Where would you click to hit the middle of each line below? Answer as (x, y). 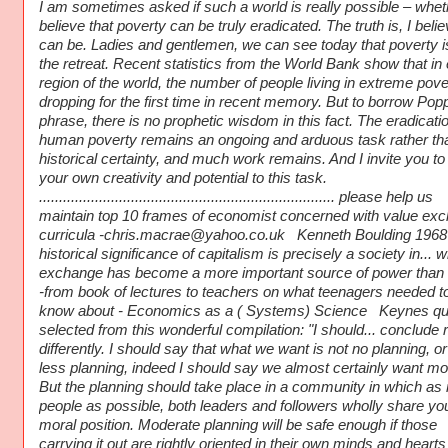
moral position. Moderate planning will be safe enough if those (237, 425)
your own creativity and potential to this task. (182, 178)
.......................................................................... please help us (235, 197)
